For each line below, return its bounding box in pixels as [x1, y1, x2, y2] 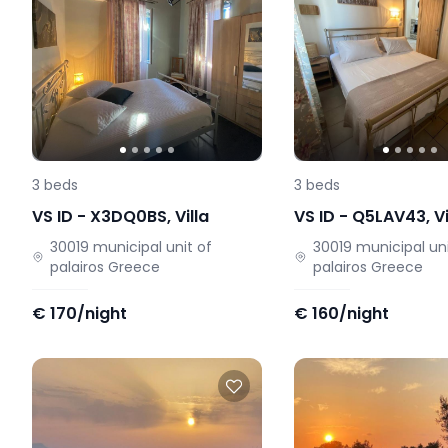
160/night [312, 302, 390, 326]
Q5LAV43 [352, 205, 427, 229]
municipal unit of [93, 237, 213, 258]
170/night [50, 302, 127, 326]
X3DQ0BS [90, 205, 167, 229]
